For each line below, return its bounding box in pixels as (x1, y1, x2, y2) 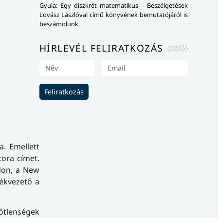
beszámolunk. (39, 19, 80, 29)
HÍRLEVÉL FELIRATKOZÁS (39, 41, 163, 55)
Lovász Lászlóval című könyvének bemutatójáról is (39, 10, 188, 19)
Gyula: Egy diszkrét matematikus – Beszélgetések (39, 1, 188, 10)
